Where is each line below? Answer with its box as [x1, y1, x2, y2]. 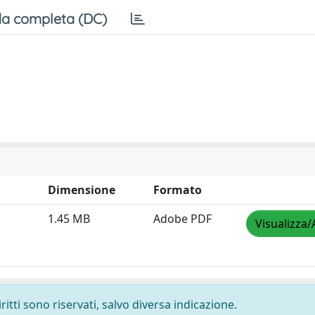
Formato [153, 181, 202, 198]
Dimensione [48, 181, 115, 198]
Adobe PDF [153, 210, 212, 226]
